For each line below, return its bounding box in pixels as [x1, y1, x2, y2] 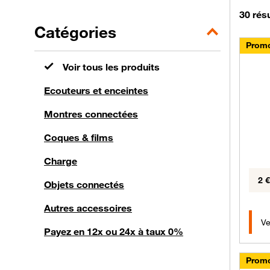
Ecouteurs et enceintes [44, 84, 148, 96]
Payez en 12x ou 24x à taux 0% [44, 225, 183, 237]
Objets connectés [44, 178, 124, 190]
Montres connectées [44, 107, 138, 120]
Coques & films [44, 131, 113, 143]
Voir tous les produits [63, 60, 160, 73]
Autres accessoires [44, 201, 132, 214]
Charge [44, 154, 77, 167]
